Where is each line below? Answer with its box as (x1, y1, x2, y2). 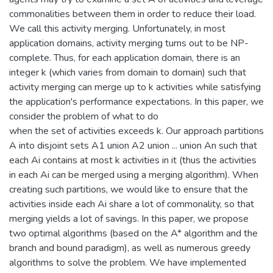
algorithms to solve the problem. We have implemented (9, 255, 246, 269)
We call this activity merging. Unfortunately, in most (9, 21, 225, 35)
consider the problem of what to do (9, 109, 158, 123)
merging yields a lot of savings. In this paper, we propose (9, 211, 249, 225)
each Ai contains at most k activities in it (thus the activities (9, 153, 257, 167)
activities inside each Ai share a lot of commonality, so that (9, 197, 254, 211)
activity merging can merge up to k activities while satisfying (9, 80, 261, 94)
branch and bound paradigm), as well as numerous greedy (9, 241, 250, 255)
